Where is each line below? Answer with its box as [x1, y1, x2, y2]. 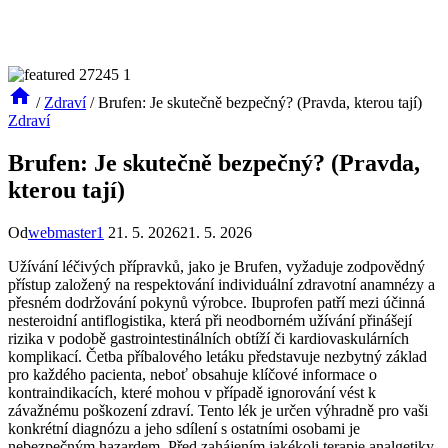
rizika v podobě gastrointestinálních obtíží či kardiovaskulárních [8, 329, 409, 347]
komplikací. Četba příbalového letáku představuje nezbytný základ [8, 347, 427, 365]
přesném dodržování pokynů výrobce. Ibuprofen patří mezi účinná [8, 293, 425, 311]
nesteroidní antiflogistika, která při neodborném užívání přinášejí [8, 311, 412, 329]
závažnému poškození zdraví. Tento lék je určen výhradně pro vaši [8, 401, 428, 419]
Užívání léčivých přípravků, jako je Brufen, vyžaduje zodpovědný [8, 257, 425, 275]
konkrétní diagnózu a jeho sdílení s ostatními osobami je [8, 419, 360, 437]
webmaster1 [28, 223, 104, 241]
